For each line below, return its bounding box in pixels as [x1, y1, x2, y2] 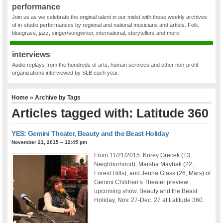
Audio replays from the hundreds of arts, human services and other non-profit [12, 62, 199, 68]
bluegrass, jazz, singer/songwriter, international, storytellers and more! [12, 30, 181, 36]
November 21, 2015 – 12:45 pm [11, 139, 88, 145]
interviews [12, 50, 51, 59]
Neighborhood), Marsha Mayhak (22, [94, 160, 194, 168]
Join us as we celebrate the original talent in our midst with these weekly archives [12, 14, 208, 20]
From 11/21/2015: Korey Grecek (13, [94, 151, 192, 159]
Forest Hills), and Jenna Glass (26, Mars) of [94, 169, 211, 177]
